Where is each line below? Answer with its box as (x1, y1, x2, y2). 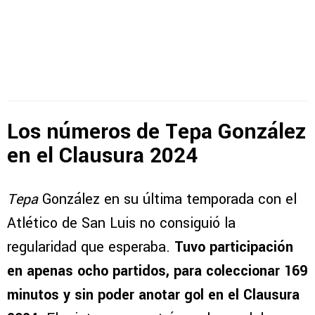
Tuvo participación (174, 236, 293, 257)
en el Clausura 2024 (7, 141, 198, 172)
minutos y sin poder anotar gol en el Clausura (7, 284, 300, 305)
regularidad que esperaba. (7, 236, 174, 257)
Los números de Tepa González (7, 117, 306, 148)
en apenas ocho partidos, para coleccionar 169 (7, 260, 307, 281)
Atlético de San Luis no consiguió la (7, 212, 236, 233)
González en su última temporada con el (38, 188, 297, 210)
